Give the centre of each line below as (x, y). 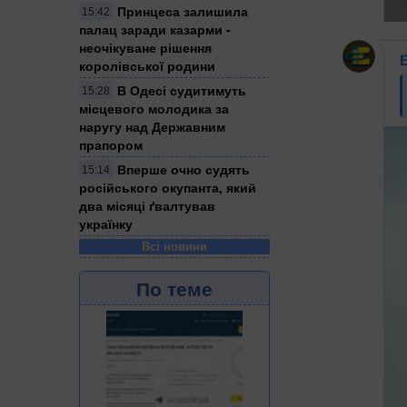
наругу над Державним (152, 126)
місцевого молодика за (154, 108)
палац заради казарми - (155, 29)
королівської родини (147, 65)
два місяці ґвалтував (147, 205)
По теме (174, 288)
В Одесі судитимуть (182, 89)
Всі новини (174, 246)
